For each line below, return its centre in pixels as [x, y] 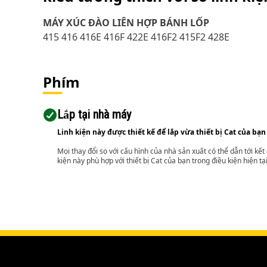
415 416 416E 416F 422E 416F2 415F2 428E [136, 37]
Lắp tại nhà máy [94, 114]
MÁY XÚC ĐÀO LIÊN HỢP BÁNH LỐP [126, 23]
